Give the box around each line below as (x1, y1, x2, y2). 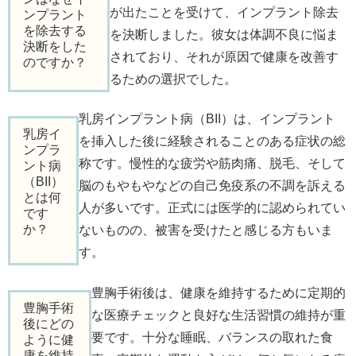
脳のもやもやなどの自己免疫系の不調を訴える (79, 179, 346, 193)
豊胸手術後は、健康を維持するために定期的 (91, 285, 346, 300)
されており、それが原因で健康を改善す (109, 49, 339, 64)
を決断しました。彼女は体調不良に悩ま (109, 27, 339, 41)
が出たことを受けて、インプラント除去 (109, 5, 339, 19)
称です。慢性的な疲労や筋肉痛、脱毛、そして (79, 157, 346, 171)
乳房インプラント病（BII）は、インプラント (79, 112, 336, 126)
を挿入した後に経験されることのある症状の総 (79, 134, 346, 149)
